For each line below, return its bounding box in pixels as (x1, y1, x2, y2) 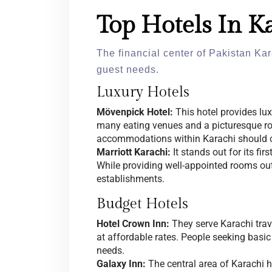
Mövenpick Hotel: (97, 106, 173, 118)
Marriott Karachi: (97, 146, 171, 158)
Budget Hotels (97, 195, 188, 213)
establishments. (97, 173, 165, 185)
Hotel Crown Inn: (97, 218, 169, 230)
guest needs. (97, 64, 159, 75)
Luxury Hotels (97, 84, 189, 101)
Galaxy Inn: (97, 258, 146, 270)
